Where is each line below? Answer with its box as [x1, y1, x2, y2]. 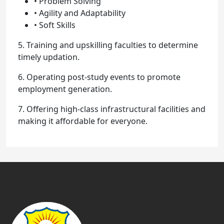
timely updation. [18, 51, 79, 63]
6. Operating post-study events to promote [18, 71, 180, 83]
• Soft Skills [34, 19, 75, 31]
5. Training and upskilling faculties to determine [18, 39, 198, 51]
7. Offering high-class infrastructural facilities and [18, 103, 205, 115]
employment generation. [18, 83, 112, 95]
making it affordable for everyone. [18, 115, 147, 127]
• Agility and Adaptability [34, 7, 125, 19]
